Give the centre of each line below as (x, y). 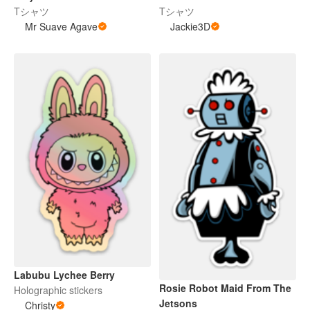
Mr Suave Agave (61, 27)
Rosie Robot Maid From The (225, 288)
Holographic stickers (58, 290)
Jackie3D (190, 27)
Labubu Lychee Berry (64, 274)
